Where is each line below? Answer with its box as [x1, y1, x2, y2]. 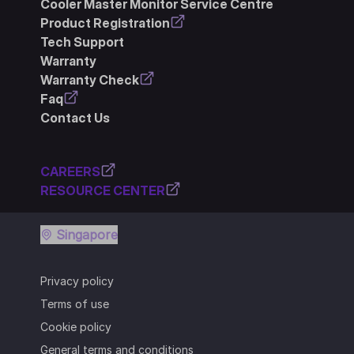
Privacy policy [40, 273, 114, 288]
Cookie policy [40, 319, 111, 333]
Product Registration [40, 14, 170, 31]
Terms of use [40, 296, 109, 311]
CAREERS [40, 163, 100, 179]
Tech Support [40, 33, 124, 50]
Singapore [55, 226, 118, 243]
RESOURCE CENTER [40, 182, 165, 198]
